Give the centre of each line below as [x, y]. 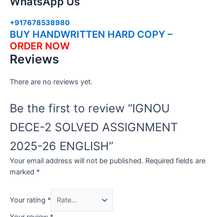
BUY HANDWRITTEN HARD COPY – [91, 34]
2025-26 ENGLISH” [62, 146]
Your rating [29, 200]
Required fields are [175, 161]
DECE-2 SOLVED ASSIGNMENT [94, 127]
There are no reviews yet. [51, 82]
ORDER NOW [40, 46]
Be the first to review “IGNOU [90, 108]
